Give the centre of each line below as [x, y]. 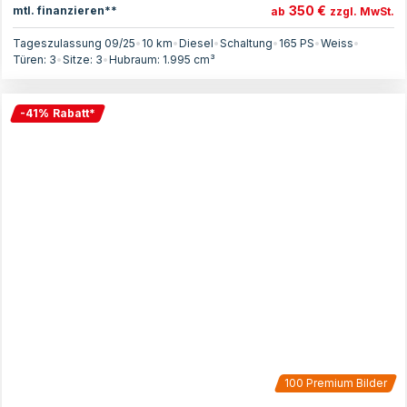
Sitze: [79, 60]
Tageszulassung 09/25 [74, 43]
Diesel [196, 43]
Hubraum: [136, 60]
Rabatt [71, 113]
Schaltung [246, 43]
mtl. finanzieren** [65, 10]
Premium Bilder [345, 383]
